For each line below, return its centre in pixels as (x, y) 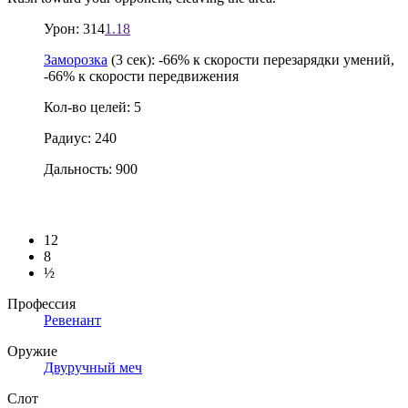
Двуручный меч (93, 368)
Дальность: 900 (91, 168)
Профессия (41, 304)
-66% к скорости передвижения (141, 76)
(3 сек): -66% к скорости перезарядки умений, (251, 59)
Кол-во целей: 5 (92, 107)
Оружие (32, 352)
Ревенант (72, 321)
